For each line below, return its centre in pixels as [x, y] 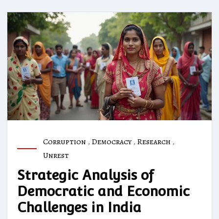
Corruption [65, 142]
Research [154, 142]
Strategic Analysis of [85, 175]
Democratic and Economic [103, 191]
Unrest [56, 155]
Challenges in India [79, 207]
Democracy [111, 142]
